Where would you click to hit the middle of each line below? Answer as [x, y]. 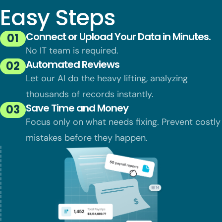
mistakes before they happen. [87, 138]
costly [208, 122]
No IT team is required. [72, 50]
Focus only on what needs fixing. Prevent [111, 122]
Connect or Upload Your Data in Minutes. [118, 36]
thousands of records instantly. [90, 94]
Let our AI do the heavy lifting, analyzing [107, 78]
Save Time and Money [77, 108]
